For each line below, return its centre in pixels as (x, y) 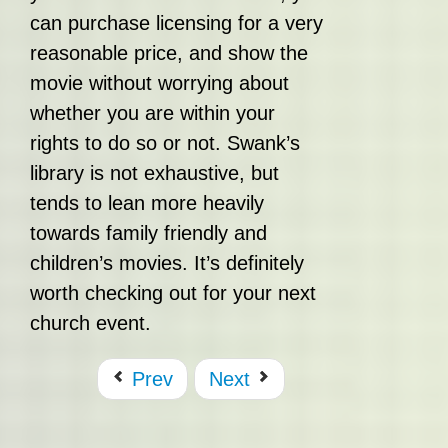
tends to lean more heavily (147, 203)
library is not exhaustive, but (154, 173)
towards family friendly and (148, 233)
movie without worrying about (159, 83)
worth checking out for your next (173, 293)
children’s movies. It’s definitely (167, 263)
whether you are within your (152, 113)
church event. (90, 323)
